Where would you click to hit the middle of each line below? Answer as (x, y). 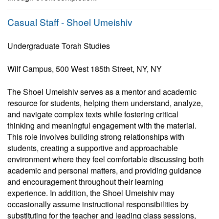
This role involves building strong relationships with (96, 137)
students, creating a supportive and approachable (93, 148)
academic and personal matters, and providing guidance (104, 170)
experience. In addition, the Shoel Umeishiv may (91, 193)
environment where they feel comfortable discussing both (106, 159)
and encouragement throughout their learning (85, 182)
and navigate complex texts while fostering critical (93, 114)
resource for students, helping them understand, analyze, (105, 103)
